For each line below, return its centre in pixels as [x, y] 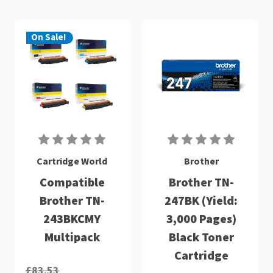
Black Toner [201, 236]
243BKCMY [72, 218]
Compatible [72, 182]
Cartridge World [72, 161]
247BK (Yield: [201, 200]
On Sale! [48, 37]
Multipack [72, 236]
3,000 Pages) [201, 218]
